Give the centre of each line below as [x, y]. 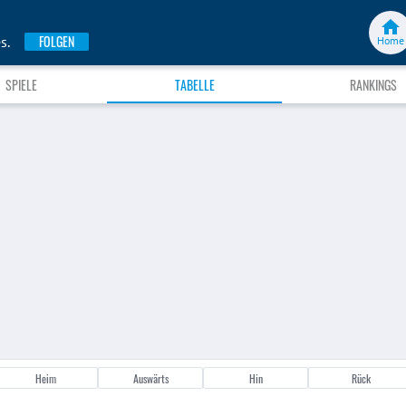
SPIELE [21, 84]
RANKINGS [373, 84]
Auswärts [150, 379]
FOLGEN [57, 42]
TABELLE [194, 84]
